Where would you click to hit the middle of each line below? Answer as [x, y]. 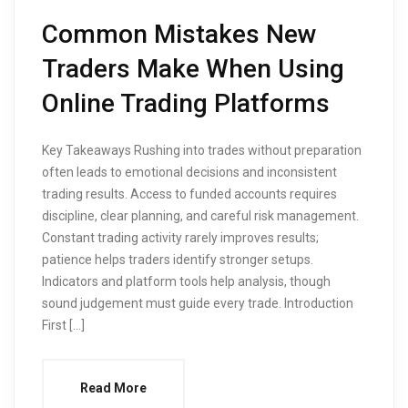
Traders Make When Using [193, 68]
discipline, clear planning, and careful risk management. [200, 215]
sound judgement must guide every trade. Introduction [198, 303]
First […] [63, 325]
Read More [113, 388]
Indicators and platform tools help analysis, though [186, 281]
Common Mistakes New [179, 34]
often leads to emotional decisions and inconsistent [189, 172]
